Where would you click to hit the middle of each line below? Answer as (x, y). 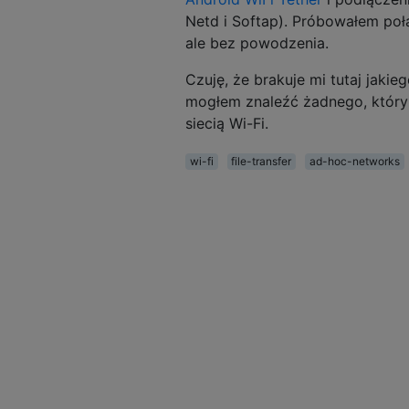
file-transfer (262, 161)
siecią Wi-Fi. (227, 123)
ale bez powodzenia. (257, 42)
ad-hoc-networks (354, 161)
